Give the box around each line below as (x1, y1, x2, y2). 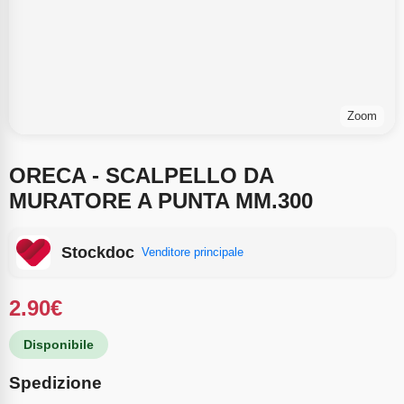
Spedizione (9, 373, 102, 393)
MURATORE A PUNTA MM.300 (9, 188, 313, 214)
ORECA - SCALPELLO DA (9, 163, 273, 188)
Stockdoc (61, 243, 134, 262)
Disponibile (23, 337, 94, 353)
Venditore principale (142, 245, 243, 260)
